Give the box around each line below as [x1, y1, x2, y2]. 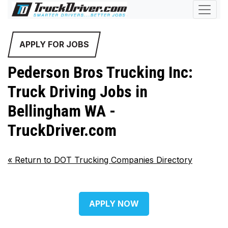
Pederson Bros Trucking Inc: [8, 63, 193, 82]
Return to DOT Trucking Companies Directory [12, 155, 192, 165]
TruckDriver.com [8, 121, 117, 140]
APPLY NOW [89, 198, 139, 209]
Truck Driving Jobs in [8, 82, 148, 101]
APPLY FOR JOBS [19, 39, 89, 49]
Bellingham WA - [8, 101, 116, 121]
